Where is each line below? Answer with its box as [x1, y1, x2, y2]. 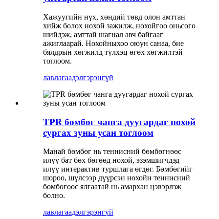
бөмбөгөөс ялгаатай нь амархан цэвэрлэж [43, 182, 181, 191]
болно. [43, 191, 65, 200]
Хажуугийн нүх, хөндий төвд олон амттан [43, 12, 185, 21]
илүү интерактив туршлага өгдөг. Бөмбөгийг [43, 165, 193, 174]
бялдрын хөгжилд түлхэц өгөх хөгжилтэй [43, 47, 183, 56]
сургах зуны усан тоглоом [43, 127, 153, 138]
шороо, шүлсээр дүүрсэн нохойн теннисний [43, 174, 190, 182]
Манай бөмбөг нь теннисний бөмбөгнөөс [43, 147, 181, 156]
